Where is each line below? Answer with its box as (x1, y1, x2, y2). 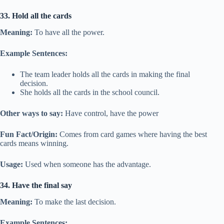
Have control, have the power (63, 109, 158, 118)
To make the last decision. (32, 197, 116, 206)
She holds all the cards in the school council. (20, 88, 159, 97)
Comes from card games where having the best (57, 130, 207, 139)
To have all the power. (32, 28, 104, 37)
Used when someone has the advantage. (23, 160, 151, 169)
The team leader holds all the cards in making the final (20, 70, 190, 79)
